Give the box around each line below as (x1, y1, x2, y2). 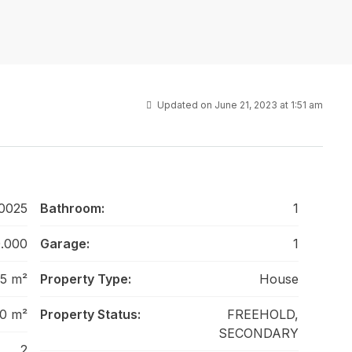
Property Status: (39, 306, 141, 322)
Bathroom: (39, 200, 104, 216)
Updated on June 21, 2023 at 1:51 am (155, 99, 323, 111)
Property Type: (39, 271, 131, 287)
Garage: (39, 236, 90, 251)
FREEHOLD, (227, 306, 299, 322)
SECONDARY (218, 325, 299, 341)
